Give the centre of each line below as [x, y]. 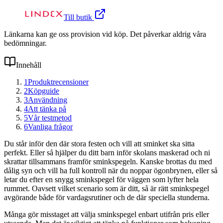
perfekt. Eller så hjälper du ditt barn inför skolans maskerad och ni [107, 152]
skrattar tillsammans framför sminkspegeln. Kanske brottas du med [108, 161]
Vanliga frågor [50, 126]
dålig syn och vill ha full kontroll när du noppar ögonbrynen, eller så [111, 170]
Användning [48, 100]
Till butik [79, 17]
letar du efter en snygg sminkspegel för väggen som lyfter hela [101, 179]
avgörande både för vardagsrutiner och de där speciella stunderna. [107, 197]
